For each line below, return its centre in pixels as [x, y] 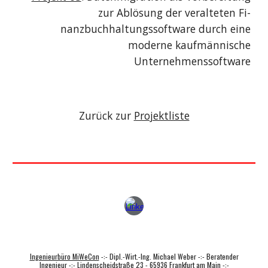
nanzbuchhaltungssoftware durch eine [155, 29]
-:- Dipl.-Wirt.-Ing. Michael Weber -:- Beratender [169, 256]
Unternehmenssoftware [192, 61]
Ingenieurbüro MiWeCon [64, 256]
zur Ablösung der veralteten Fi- [174, 13]
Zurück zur [106, 115]
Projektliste [162, 115]
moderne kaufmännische [189, 45]
